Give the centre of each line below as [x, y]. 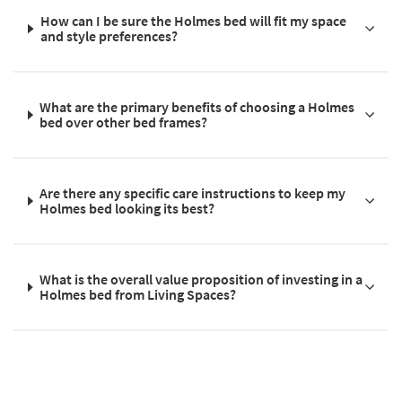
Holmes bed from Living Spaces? [137, 295]
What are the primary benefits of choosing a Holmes [197, 107]
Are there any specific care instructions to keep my [193, 193]
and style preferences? [109, 36]
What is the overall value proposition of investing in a [201, 280]
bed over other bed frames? [124, 122]
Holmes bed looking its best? [127, 209]
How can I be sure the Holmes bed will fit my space [194, 21]
